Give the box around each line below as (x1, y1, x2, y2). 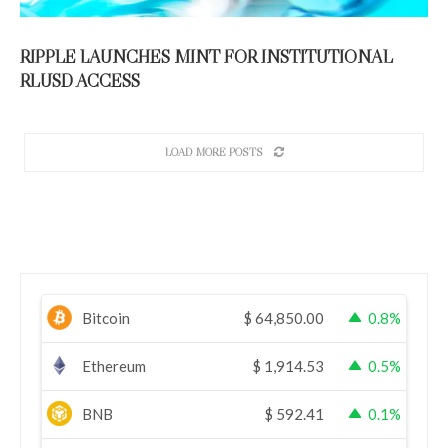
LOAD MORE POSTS (164, 144, 263, 159)
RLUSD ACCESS (20, 69, 140, 92)
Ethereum (82, 356, 146, 375)
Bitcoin (82, 308, 130, 327)
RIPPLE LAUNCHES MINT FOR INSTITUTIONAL (20, 45, 393, 68)
